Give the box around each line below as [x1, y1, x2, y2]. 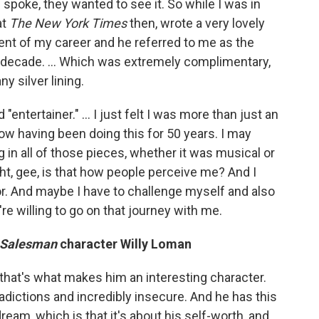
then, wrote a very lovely [127, 16, 265, 31]
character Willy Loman [57, 236, 192, 252]
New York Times [34, 16, 127, 31]
